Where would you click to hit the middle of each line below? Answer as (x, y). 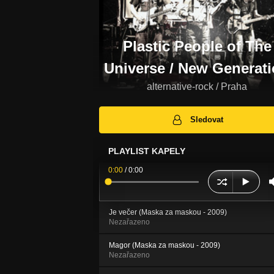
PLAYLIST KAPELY (147, 151)
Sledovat (207, 120)
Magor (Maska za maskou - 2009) (165, 246)
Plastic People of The (197, 46)
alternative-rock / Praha (197, 86)
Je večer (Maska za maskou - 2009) (168, 213)
